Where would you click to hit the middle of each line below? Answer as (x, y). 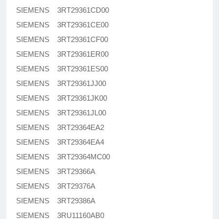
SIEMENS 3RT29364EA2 (60, 128)
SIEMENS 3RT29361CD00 (63, 10)
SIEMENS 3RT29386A (56, 201)
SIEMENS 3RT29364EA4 (60, 142)
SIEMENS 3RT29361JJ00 (61, 84)
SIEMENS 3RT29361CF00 (62, 40)
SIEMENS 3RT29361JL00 (61, 113)
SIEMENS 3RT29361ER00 (63, 54)
